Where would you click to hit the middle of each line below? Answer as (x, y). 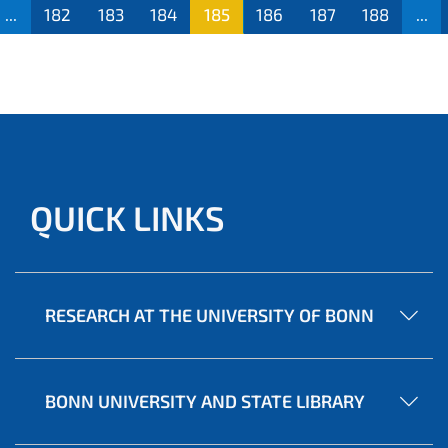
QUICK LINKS (127, 217)
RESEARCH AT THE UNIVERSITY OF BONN (209, 314)
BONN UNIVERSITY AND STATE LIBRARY (205, 400)
